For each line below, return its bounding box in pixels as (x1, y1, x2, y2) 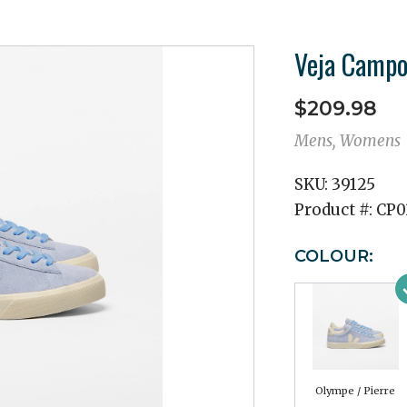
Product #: (294, 200, 376, 220)
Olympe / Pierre (315, 384, 395, 397)
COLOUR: (294, 246, 373, 266)
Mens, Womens (294, 131, 401, 151)
